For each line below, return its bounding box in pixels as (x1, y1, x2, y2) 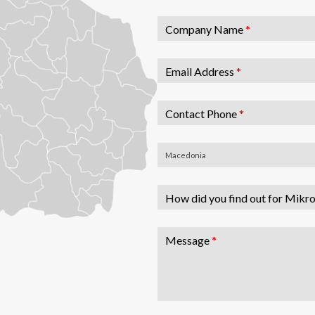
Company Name (165, 22, 245, 35)
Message (165, 233, 212, 246)
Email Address (165, 64, 236, 77)
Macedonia (165, 150, 206, 160)
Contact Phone (165, 106, 239, 120)
